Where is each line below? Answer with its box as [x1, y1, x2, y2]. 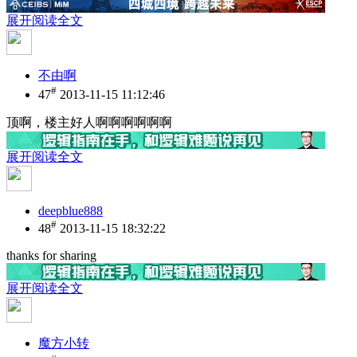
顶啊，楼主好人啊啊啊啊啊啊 [6, 115, 172, 129]
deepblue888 [38, 203, 103, 218]
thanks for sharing [6, 249, 96, 263]
